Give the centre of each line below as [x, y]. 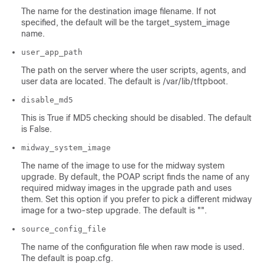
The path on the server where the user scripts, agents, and [134, 70]
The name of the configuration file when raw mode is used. [133, 247]
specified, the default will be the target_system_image [126, 23]
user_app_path [52, 52]
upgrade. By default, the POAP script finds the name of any [135, 177]
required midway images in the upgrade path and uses [126, 188]
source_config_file [64, 229]
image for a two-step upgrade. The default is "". [114, 211]
